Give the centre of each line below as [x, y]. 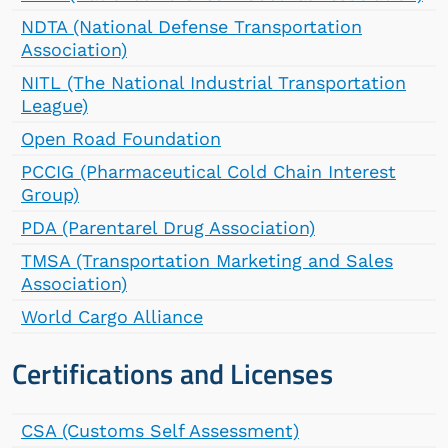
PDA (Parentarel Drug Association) [168, 227]
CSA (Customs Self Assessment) [160, 430]
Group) [50, 194]
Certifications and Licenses [172, 373]
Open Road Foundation [121, 138]
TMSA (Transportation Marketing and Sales [207, 260]
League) [54, 105]
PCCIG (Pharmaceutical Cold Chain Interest [208, 171]
